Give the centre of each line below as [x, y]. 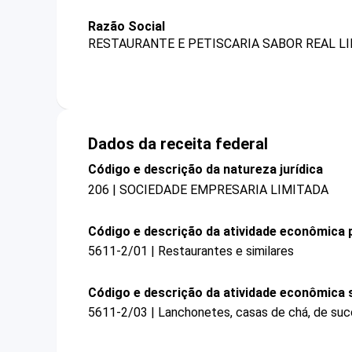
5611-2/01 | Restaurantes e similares [191, 251]
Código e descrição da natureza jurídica [205, 170]
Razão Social [126, 26]
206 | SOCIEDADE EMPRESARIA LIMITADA [208, 189]
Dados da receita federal [178, 144]
